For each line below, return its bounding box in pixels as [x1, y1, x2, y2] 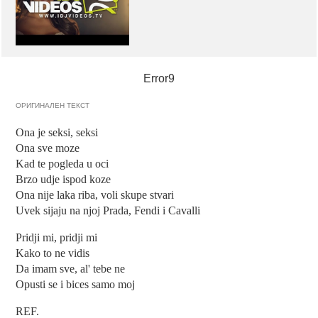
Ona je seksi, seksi [16, 126, 99, 139]
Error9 [143, 72, 175, 85]
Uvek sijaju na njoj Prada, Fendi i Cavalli [16, 204, 201, 217]
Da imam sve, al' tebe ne [16, 263, 126, 275]
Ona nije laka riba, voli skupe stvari [16, 189, 175, 202]
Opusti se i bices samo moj [16, 278, 136, 291]
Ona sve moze [16, 142, 80, 155]
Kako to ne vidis [16, 247, 90, 260]
